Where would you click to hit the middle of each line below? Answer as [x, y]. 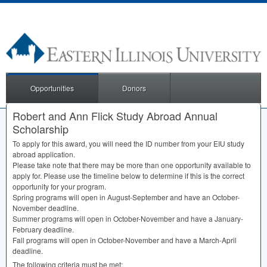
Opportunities [52, 88]
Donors [134, 88]
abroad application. [44, 154]
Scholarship [41, 128]
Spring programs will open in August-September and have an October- [126, 197]
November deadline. [46, 207]
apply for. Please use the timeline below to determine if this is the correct [128, 175]
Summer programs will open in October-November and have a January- [128, 218]
